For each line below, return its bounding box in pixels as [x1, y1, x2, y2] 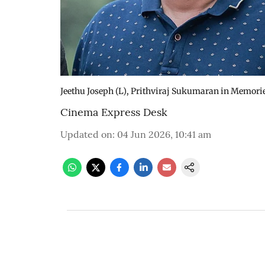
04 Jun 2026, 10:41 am [117, 128, 211, 140]
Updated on [60, 128, 112, 140]
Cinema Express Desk [60, 105, 167, 119]
